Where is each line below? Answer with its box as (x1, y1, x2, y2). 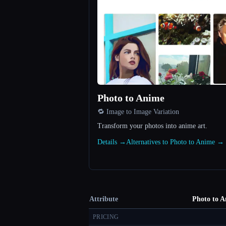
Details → (97, 138, 126, 146)
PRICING (93, 213, 119, 221)
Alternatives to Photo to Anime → (126, 138, 224, 146)
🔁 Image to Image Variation (97, 108, 179, 116)
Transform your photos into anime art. (97, 122, 207, 130)
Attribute (89, 195, 118, 203)
